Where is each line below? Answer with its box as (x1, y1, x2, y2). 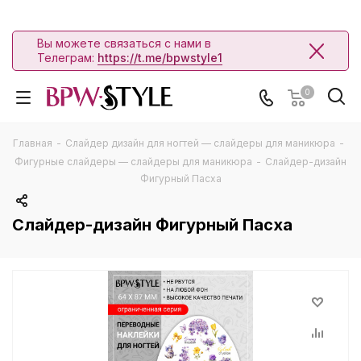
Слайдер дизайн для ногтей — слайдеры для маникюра (65, 137, 335, 149)
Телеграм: (37, 51, 98, 64)
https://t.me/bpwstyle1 (98, 51, 222, 64)
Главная (13, 137, 52, 149)
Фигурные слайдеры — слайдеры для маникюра (15, 156, 252, 168)
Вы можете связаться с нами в (37, 36, 211, 50)
